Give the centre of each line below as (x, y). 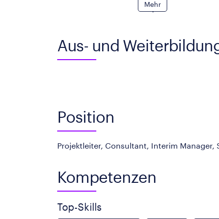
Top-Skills (79, 207)
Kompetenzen (107, 177)
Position (86, 117)
